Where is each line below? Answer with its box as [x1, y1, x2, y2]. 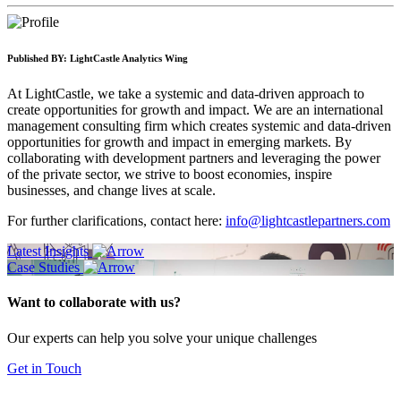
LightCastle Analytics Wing [67, 53, 188, 64]
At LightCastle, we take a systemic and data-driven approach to [7, 86, 364, 102]
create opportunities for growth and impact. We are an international [7, 102, 383, 118]
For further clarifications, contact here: [7, 213, 226, 229]
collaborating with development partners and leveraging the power [7, 150, 380, 166]
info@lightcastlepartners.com [226, 213, 390, 229]
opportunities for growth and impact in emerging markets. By [7, 134, 352, 150]
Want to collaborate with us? [7, 294, 181, 311]
